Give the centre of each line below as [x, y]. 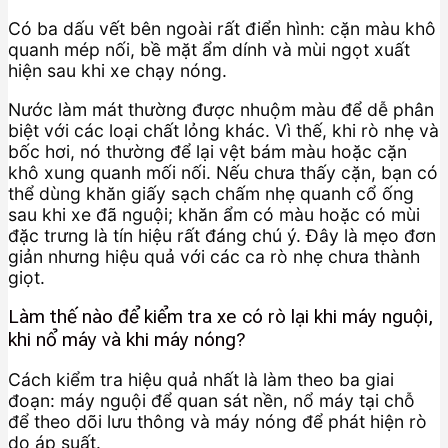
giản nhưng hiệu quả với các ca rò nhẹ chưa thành [214, 256]
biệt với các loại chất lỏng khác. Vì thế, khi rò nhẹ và [223, 130]
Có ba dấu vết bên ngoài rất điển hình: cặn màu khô [222, 29]
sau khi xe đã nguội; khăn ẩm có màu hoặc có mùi [214, 214]
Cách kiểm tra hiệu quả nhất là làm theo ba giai [201, 379]
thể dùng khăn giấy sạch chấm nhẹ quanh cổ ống [211, 193]
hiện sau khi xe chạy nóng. [117, 71]
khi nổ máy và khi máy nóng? [127, 340]
